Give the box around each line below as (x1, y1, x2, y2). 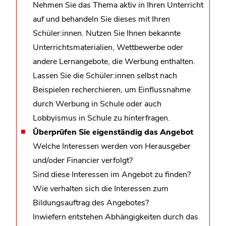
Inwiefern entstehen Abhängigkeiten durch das (33, 211, 198, 222)
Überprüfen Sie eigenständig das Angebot (33, 126, 195, 138)
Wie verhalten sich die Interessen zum (33, 183, 168, 194)
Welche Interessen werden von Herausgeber (33, 140, 191, 152)
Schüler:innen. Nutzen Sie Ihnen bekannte (33, 27, 181, 39)
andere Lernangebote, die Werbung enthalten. (33, 55, 195, 67)
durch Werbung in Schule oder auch (33, 98, 161, 109)
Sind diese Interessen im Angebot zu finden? (33, 168, 193, 180)
